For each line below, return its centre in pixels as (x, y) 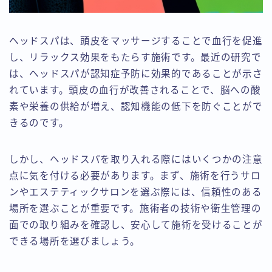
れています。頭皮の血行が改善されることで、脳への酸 (135, 90)
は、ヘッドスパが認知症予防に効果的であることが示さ (136, 74)
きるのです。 (39, 123)
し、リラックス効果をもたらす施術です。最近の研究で (135, 58)
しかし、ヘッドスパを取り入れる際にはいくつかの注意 (136, 160)
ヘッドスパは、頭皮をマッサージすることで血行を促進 (136, 41)
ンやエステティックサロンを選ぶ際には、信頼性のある (136, 192)
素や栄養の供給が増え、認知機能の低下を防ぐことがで (136, 107)
